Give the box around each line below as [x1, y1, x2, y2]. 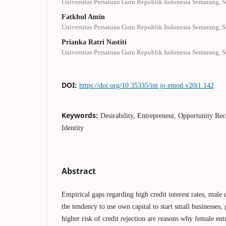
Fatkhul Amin [62, 13, 105, 21]
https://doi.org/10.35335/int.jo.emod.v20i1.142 [79, 81, 214, 89]
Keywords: [62, 110, 100, 120]
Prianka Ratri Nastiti [62, 38, 127, 46]
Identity [62, 124, 84, 132]
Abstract [62, 165, 96, 177]
